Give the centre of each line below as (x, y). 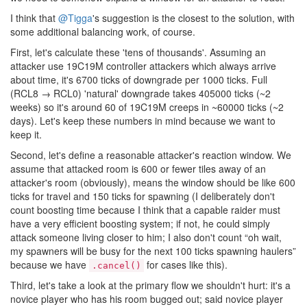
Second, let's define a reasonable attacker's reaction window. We (151, 155)
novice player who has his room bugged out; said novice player (147, 298)
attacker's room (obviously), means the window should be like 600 (153, 182)
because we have (50, 264)
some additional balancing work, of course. (103, 31)
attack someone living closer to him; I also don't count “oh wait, (146, 237)
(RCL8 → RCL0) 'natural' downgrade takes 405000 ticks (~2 (140, 93)
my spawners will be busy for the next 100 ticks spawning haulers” (153, 250)
